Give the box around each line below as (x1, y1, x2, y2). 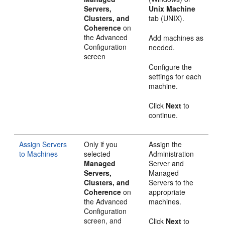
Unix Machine (149, 4, 196, 14)
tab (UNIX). (149, 13, 185, 23)
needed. (149, 42, 175, 52)
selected (84, 149, 111, 159)
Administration (149, 149, 194, 159)
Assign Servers (19, 139, 67, 149)
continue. (149, 110, 178, 120)
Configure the (149, 62, 192, 72)
